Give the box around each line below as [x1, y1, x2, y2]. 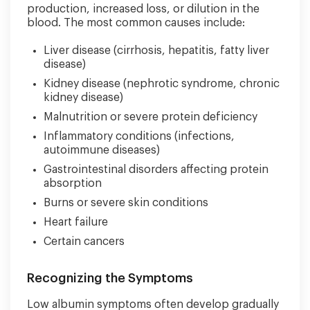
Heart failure [44, 217, 108, 228]
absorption [44, 178, 102, 189]
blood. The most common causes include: [27, 17, 245, 28]
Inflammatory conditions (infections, [44, 131, 235, 142]
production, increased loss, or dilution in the [27, 3, 259, 15]
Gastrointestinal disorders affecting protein [44, 164, 268, 175]
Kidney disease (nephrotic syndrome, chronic [44, 78, 280, 89]
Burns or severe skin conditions [44, 197, 208, 208]
